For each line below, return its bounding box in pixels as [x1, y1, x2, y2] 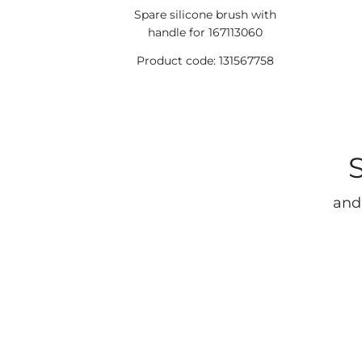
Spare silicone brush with [134, 7, 277, 22]
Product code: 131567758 [137, 53, 275, 68]
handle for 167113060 [148, 25, 263, 40]
